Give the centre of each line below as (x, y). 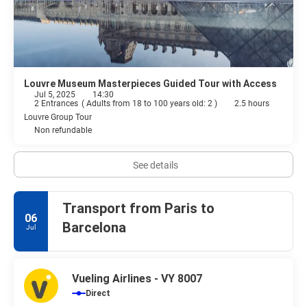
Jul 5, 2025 (55, 95)
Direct (98, 294)
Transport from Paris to (138, 209)
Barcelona (94, 228)
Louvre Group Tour (58, 118)
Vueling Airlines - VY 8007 (137, 279)
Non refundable (63, 131)
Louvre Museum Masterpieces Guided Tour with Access (150, 84)
